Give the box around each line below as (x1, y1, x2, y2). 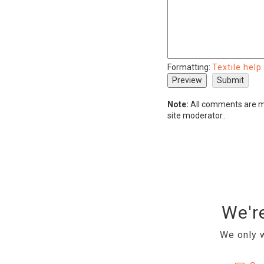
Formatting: (167, 62, 212, 72)
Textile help (212, 62, 262, 72)
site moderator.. (167, 111, 226, 120)
